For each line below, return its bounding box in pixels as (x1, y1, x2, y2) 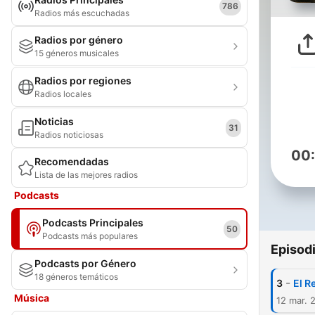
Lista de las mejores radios (34, 169, 138, 180)
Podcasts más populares (42, 231, 138, 241)
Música (14, 292, 49, 304)
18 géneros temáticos (34, 271, 118, 282)
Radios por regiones (34, 75, 131, 86)
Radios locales (34, 89, 91, 99)
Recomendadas (34, 155, 109, 167)
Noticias (34, 115, 74, 127)
